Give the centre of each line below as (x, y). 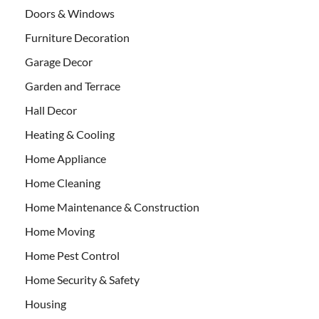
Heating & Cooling (70, 135)
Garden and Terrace (73, 86)
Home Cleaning (63, 183)
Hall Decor (51, 110)
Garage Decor (59, 62)
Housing (46, 304)
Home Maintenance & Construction (112, 207)
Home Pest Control (72, 256)
